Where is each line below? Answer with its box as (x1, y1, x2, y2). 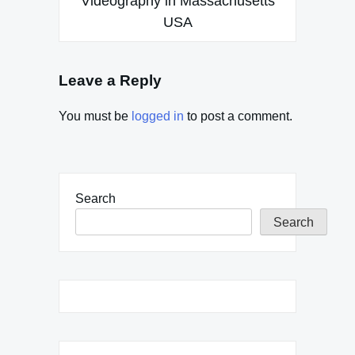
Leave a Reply (59, 71, 162, 89)
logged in (132, 109, 184, 123)
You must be (59, 109, 132, 123)
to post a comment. (184, 109, 292, 123)
